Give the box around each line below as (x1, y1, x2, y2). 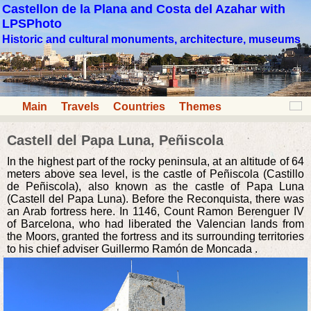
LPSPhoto (2, 17, 62, 31)
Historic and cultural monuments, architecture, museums (2, 33, 301, 45)
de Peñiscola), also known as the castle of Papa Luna (7, 180, 304, 193)
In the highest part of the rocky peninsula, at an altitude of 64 (7, 155, 304, 168)
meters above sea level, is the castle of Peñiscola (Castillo (7, 168, 304, 180)
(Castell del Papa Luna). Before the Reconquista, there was (7, 193, 304, 205)
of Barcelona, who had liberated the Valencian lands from (7, 218, 304, 230)
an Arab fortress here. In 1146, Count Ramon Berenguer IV (7, 205, 304, 218)
